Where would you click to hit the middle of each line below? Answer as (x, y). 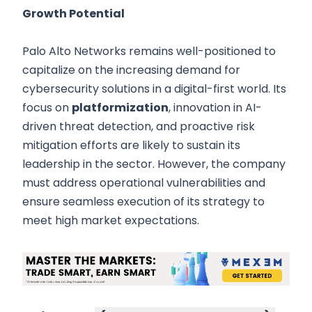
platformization (120, 108)
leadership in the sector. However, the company (154, 164)
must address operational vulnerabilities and (144, 183)
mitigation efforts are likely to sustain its (131, 146)
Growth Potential (73, 14)
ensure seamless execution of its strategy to (143, 202)
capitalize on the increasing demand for (131, 70)
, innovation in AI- (215, 108)
